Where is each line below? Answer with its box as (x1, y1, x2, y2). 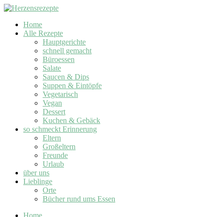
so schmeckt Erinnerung (23, 125, 97, 133)
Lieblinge (23, 177, 52, 186)
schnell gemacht (43, 46, 92, 55)
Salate (43, 64, 61, 72)
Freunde (43, 151, 68, 159)
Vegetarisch (43, 90, 78, 98)
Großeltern (43, 142, 76, 151)
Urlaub (43, 160, 64, 168)
